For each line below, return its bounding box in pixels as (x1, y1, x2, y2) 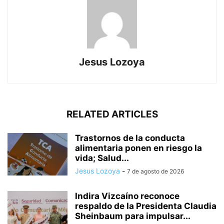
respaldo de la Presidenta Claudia (75, 200, 216, 211)
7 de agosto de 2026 (127, 167, 184, 175)
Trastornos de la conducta (75, 132, 185, 143)
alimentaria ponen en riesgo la (75, 142, 202, 153)
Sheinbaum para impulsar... (75, 210, 190, 221)
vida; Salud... (75, 152, 129, 163)
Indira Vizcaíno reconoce (75, 190, 179, 201)
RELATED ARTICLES (66, 108, 158, 120)
